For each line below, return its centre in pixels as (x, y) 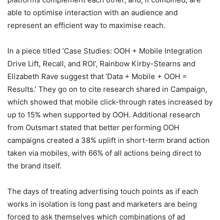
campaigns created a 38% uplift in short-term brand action (109, 140)
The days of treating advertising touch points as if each (103, 191)
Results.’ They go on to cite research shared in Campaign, (107, 89)
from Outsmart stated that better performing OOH (93, 127)
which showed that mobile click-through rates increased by (110, 102)
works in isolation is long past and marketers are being (102, 204)
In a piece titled (35, 51)
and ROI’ (82, 63)
